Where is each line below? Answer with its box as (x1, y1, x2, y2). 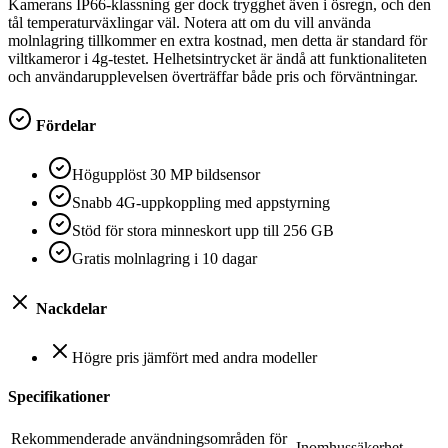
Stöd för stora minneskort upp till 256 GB (72, 222, 334, 240)
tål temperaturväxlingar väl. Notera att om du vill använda (8, 13, 371, 31)
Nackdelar (32, 299, 107, 317)
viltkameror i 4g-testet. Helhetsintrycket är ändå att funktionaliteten (8, 49, 427, 67)
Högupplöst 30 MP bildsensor (72, 166, 260, 184)
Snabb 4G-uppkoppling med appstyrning (72, 194, 330, 212)
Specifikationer (8, 388, 110, 406)
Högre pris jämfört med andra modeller (72, 348, 317, 366)
